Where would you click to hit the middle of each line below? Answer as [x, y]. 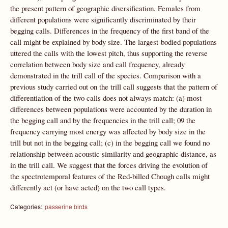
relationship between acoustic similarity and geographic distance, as [113, 154]
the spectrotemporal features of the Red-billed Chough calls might [110, 176]
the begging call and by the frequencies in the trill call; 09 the [103, 120]
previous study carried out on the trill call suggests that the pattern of [114, 87]
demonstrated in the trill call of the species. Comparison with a [106, 75]
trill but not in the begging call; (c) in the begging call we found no [110, 142]
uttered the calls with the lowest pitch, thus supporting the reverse [109, 53]
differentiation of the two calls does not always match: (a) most [106, 98]
